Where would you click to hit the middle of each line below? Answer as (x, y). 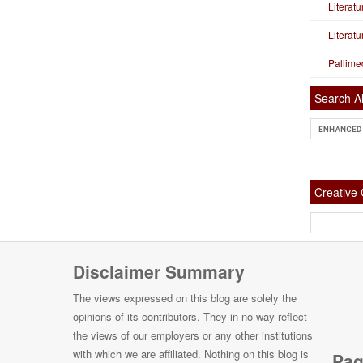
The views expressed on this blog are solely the (185, 297)
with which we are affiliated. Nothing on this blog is (191, 353)
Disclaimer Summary (159, 271)
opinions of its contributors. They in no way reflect (190, 316)
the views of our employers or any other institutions (193, 335)
